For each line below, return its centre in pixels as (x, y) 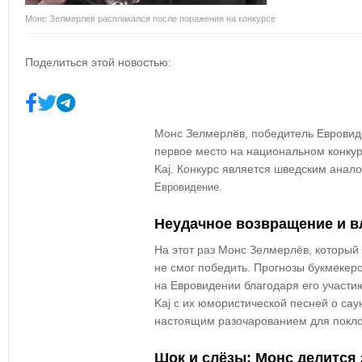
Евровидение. (188, 187)
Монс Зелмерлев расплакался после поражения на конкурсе (150, 19)
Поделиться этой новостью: (98, 62)
